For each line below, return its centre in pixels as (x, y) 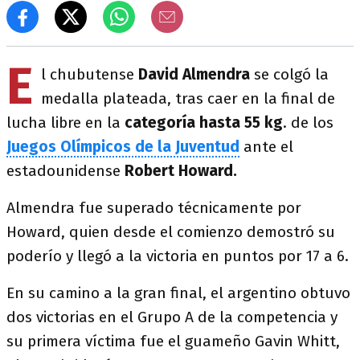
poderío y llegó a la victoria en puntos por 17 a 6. (178, 256)
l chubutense (90, 74)
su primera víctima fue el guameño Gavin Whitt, (173, 341)
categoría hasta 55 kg (204, 123)
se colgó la (289, 74)
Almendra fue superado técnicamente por (154, 208)
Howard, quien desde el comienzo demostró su (171, 232)
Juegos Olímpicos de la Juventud (123, 147)
